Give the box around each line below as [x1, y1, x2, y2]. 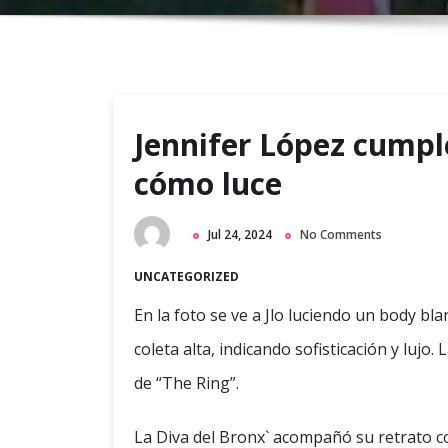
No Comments [300, 226, 382, 243]
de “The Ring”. [134, 372, 239, 395]
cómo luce [134, 163, 282, 204]
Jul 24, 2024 [208, 226, 272, 243]
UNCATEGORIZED [134, 268, 239, 286]
